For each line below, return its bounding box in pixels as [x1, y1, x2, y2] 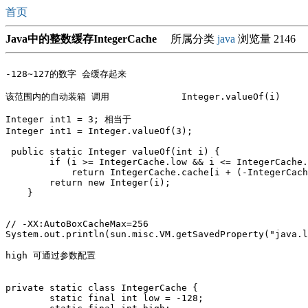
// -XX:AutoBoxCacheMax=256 [5, 219, 148, 229]
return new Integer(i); [5, 177, 170, 188]
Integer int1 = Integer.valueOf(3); [5, 126, 192, 136]
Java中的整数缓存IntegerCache [5, 33, 157, 45]
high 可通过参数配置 [5, 250, 101, 261]
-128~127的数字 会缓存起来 [5, 69, 126, 79]
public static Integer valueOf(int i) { [5, 146, 220, 157]
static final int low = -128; [5, 293, 203, 303]
